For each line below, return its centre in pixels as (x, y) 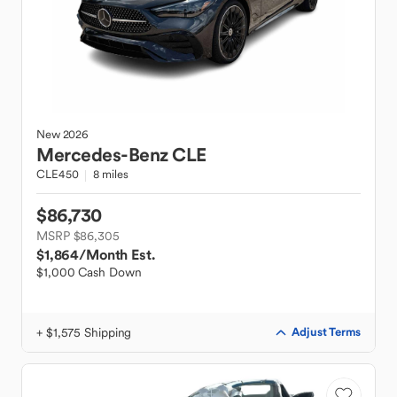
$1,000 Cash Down (89, 272)
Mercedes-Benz (102, 155)
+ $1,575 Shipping (84, 332)
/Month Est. (117, 254)
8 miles (111, 174)
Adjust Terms (326, 332)
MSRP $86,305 (78, 236)
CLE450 (58, 174)
